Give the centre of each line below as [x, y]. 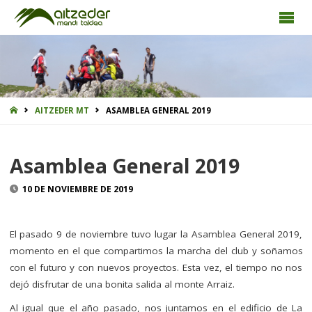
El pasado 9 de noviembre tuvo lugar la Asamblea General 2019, [156, 234]
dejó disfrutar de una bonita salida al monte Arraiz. [122, 284]
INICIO [33, 109]
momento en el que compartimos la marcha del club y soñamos [156, 250]
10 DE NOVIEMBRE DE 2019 [78, 189]
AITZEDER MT [62, 110]
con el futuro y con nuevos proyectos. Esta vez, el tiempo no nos [156, 267]
